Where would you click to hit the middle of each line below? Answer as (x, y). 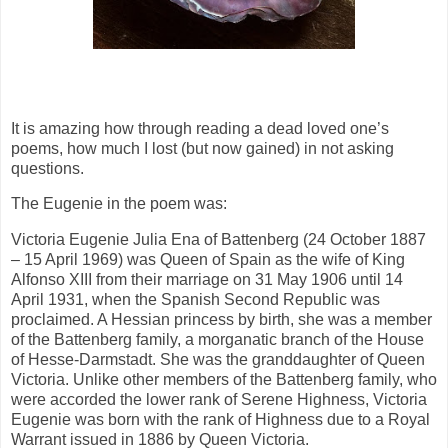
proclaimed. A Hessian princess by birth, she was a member (221, 320)
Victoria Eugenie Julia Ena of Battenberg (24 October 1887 (218, 240)
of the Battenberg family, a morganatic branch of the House (217, 340)
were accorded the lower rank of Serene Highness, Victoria (219, 400)
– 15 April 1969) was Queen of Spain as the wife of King (208, 260)
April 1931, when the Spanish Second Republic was (195, 300)
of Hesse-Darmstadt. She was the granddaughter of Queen (218, 360)
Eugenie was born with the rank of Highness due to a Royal (220, 420)
